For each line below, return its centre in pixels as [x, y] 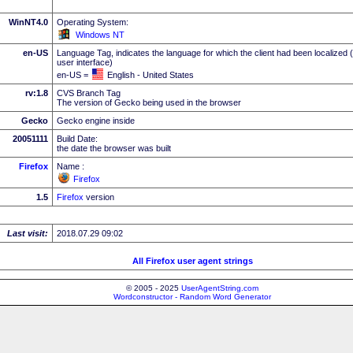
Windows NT [100, 34]
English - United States [150, 74]
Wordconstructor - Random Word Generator [192, 296]
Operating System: [93, 22]
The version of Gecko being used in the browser [149, 102]
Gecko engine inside [96, 120]
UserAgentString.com [220, 288]
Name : [71, 166]
